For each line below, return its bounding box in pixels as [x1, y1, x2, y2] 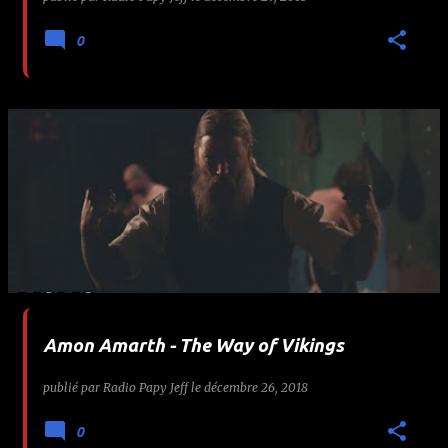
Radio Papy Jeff [103, 379, 188, 395]
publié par [43, 379, 103, 395]
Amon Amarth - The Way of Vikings [43, 334, 344, 356]
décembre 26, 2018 [204, 379, 308, 395]
